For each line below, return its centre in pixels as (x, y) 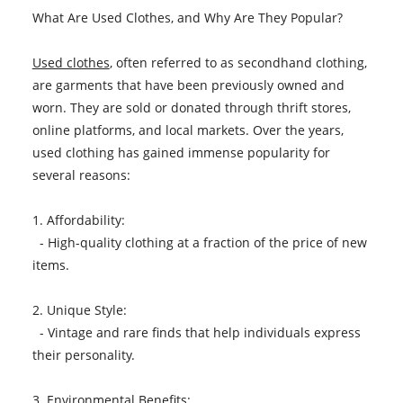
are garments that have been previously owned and (188, 85)
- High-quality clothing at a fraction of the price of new (199, 242)
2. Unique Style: (83, 309)
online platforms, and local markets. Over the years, (188, 130)
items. (54, 264)
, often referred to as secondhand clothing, (238, 62)
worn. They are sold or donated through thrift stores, (191, 107)
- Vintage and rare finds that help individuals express (196, 332)
